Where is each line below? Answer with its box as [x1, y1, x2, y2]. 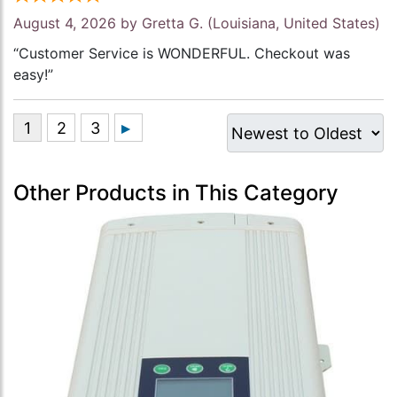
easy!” [13, 66, 53, 84]
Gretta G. [142, 14, 203, 33]
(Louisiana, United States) [203, 14, 380, 33]
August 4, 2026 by [13, 14, 142, 33]
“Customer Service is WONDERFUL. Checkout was [13, 44, 350, 63]
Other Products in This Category [13, 180, 339, 206]
